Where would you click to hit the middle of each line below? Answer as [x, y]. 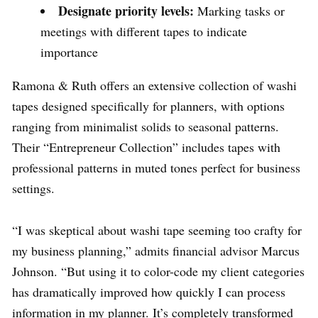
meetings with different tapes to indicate [144, 32]
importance [69, 52]
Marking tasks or [239, 11]
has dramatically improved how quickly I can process [149, 292]
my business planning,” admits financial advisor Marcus [156, 251]
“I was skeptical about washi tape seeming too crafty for [157, 230]
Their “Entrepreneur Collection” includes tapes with [146, 147]
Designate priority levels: [126, 11]
